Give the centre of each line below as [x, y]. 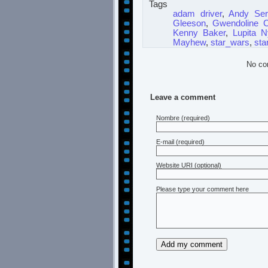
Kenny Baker [199, 33]
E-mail [165, 141]
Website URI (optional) [189, 165]
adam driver [197, 13]
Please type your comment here [202, 189]
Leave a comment [183, 97]
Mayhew [189, 42]
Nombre [168, 118]
